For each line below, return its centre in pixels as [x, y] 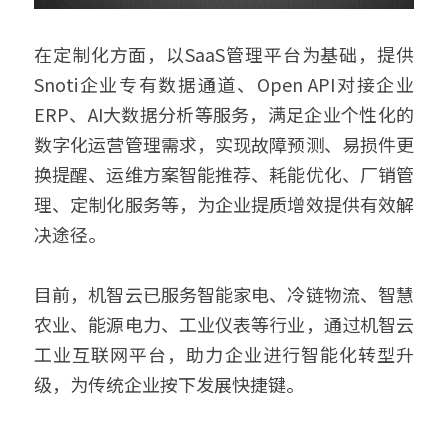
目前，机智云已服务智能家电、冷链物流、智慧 [224, 293]
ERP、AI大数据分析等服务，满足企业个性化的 [224, 113]
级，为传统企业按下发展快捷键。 [171, 383]
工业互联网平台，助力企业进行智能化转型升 [224, 353]
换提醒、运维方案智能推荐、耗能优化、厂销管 [224, 173]
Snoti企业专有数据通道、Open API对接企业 [224, 83]
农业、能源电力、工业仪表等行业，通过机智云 [224, 323]
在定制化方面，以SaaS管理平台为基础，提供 [224, 53]
